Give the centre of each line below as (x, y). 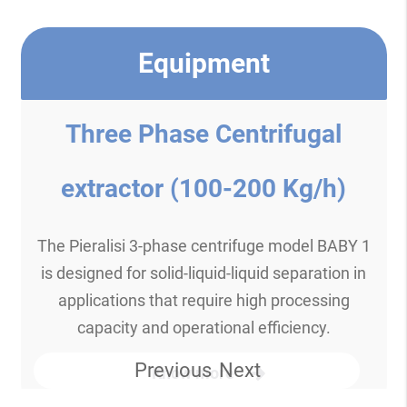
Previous (173, 370)
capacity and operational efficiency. (203, 327)
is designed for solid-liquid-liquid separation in (203, 273)
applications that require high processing (203, 300)
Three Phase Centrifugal (203, 134)
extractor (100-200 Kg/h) (203, 188)
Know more (194, 372)
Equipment (203, 63)
